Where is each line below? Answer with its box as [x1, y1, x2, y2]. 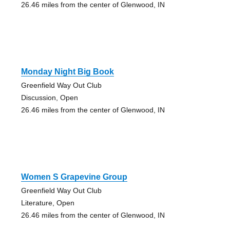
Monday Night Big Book [21, 67, 114, 76]
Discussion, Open [21, 93, 78, 102]
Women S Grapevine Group [21, 172, 127, 182]
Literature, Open [21, 199, 74, 207]
